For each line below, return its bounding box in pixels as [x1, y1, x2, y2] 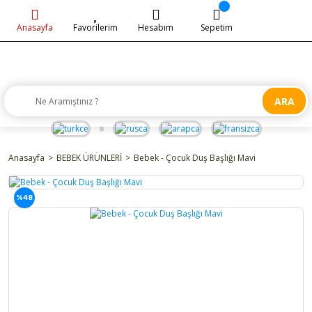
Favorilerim [72, 21, 118, 33]
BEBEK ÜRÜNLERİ [56, 151, 122, 164]
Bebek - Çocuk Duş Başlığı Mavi [134, 151, 256, 164]
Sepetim [201, 21, 233, 33]
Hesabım [138, 21, 174, 33]
